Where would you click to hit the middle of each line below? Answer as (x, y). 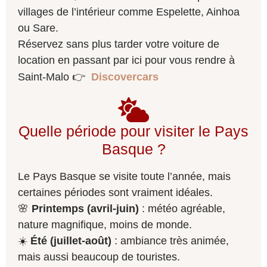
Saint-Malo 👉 (53, 77)
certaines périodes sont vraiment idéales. (115, 193)
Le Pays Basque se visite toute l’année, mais (124, 177)
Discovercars (125, 77)
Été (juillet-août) (71, 241)
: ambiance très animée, (170, 241)
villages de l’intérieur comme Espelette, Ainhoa (129, 12)
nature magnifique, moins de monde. (105, 225)
